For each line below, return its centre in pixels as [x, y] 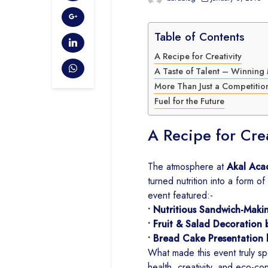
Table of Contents [200, 37]
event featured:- [180, 196]
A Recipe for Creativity [198, 57]
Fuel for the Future [189, 101]
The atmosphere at [187, 167]
